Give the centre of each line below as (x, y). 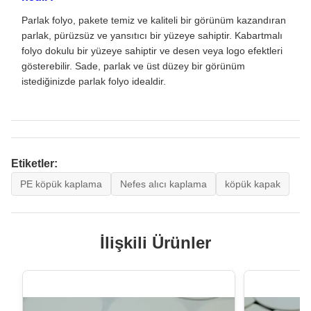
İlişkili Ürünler (155, 243)
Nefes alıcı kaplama (163, 184)
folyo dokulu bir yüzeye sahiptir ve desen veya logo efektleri (152, 51)
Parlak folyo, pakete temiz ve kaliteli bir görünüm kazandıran (154, 20)
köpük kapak (253, 184)
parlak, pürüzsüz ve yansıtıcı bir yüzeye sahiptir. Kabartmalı (152, 36)
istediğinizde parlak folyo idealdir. (94, 82)
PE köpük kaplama (61, 184)
